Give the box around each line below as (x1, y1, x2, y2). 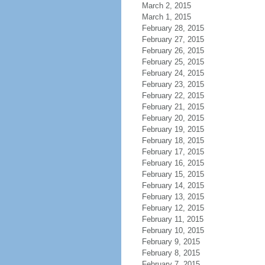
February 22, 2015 (141, 91, 204, 100)
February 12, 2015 (141, 203, 204, 212)
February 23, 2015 (141, 80, 204, 89)
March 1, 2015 (141, 12, 191, 21)
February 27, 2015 (141, 35, 204, 44)
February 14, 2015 (141, 181, 204, 190)
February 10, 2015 (141, 226, 204, 235)
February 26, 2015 (141, 46, 204, 55)
